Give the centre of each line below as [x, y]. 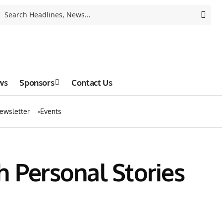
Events [51, 111]
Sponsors [37, 82]
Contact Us [92, 82]
